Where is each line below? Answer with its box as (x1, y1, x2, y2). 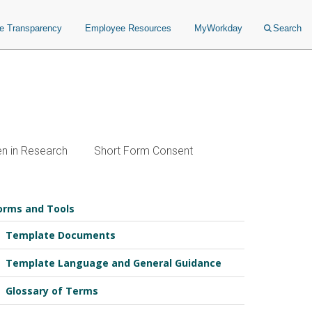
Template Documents (5, 228, 116, 242)
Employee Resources (85, 23, 171, 33)
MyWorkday (194, 23, 242, 33)
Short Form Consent (94, 144, 193, 157)
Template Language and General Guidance (5, 256, 221, 270)
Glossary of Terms (5, 284, 98, 297)
